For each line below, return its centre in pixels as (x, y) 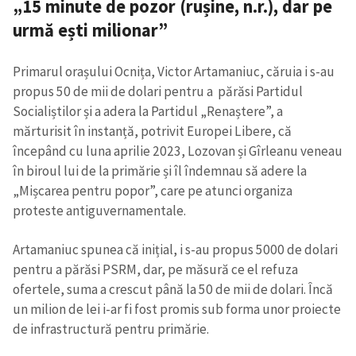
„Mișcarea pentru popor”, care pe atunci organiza (153, 191)
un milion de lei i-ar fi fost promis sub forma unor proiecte (177, 309)
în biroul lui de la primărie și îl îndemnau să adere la (160, 171)
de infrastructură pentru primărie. (111, 329)
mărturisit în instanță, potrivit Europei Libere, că (153, 132)
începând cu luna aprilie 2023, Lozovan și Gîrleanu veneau (178, 151)
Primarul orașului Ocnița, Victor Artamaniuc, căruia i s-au (174, 72)
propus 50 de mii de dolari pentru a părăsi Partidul (158, 92)
